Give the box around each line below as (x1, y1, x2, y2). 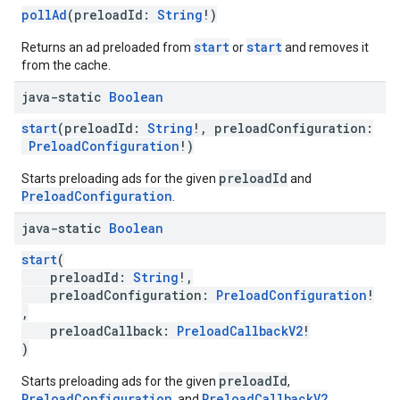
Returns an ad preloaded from (21, 40, 194, 54)
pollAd (21, 6, 67, 23)
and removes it (282, 40, 369, 54)
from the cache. (21, 58, 111, 72)
